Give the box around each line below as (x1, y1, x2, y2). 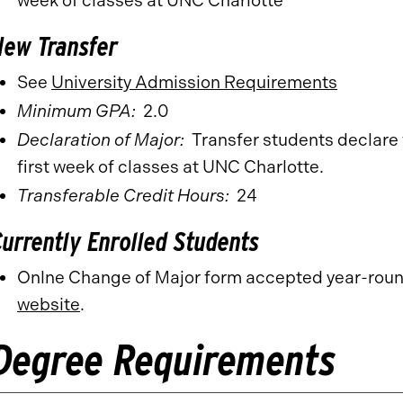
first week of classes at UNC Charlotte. (17, 157, 324, 177)
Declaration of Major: (17, 130, 184, 150)
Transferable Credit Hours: (17, 185, 229, 206)
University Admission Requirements (51, 72, 337, 93)
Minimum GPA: (17, 101, 143, 121)
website (17, 294, 80, 315)
